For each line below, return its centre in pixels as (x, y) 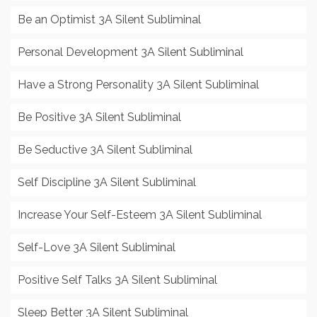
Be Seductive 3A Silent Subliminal (105, 150)
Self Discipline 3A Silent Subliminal (107, 183)
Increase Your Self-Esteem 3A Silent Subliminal (140, 215)
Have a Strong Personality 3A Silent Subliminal (138, 85)
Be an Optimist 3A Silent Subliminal (109, 20)
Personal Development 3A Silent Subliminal (131, 52)
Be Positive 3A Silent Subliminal (99, 117)
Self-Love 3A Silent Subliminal (97, 248)
